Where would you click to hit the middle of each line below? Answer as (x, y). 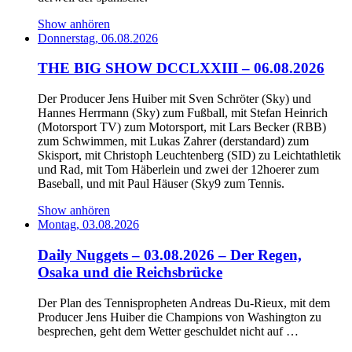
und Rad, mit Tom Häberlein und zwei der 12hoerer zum (178, 170)
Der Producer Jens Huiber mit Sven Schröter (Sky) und (174, 99)
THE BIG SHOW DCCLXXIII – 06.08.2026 (181, 68)
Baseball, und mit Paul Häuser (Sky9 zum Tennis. (161, 184)
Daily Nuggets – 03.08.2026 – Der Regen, (170, 255)
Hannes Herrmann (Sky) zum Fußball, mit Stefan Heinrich (183, 113)
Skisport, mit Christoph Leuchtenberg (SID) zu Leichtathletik (189, 156)
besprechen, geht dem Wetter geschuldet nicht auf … (168, 331)
